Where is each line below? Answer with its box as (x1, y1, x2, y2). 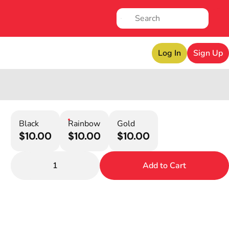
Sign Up (193, 48, 223, 59)
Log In (158, 48, 181, 59)
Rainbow (68, 118, 101, 129)
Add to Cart (143, 160, 187, 171)
